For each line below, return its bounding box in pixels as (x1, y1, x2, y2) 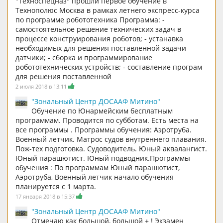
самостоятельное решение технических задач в (15, 24, 181, 34)
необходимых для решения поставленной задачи (15, 43, 186, 53)
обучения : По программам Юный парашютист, (15, 162, 180, 172)
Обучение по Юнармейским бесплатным (31, 106, 173, 115)
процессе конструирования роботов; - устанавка (15, 33, 183, 43)
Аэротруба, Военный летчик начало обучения (15, 172, 174, 182)
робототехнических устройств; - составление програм (15, 62, 202, 72)
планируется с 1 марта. (15, 181, 96, 191)
